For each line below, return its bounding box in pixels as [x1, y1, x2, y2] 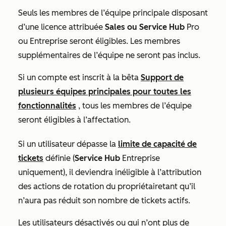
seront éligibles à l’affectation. [18, 115, 131, 125]
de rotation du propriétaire [60, 182, 162, 191]
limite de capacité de [118, 139, 197, 149]
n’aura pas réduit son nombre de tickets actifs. [18, 196, 192, 205]
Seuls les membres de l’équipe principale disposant [18, 8, 208, 18]
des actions [18, 182, 60, 191]
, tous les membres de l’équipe [76, 101, 192, 110]
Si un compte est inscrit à [18, 73, 113, 82]
